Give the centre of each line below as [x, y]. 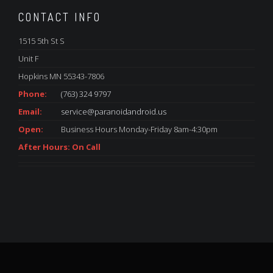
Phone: [33, 94]
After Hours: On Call [59, 147]
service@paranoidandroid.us [114, 112]
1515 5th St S [41, 41]
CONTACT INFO [60, 17]
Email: [30, 112]
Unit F [28, 58]
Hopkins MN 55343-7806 [61, 76]
